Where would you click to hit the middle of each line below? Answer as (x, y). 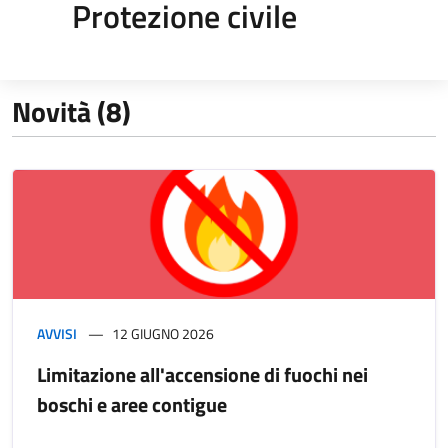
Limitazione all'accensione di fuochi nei (202, 374)
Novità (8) (71, 111)
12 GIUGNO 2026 (163, 333)
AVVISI (57, 333)
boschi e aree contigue (132, 404)
